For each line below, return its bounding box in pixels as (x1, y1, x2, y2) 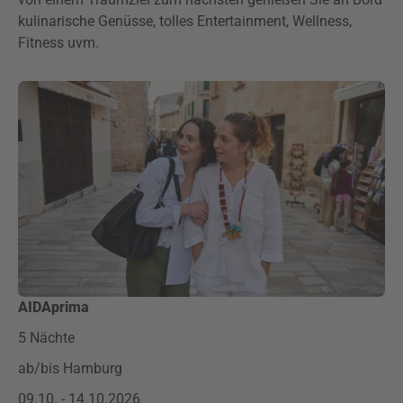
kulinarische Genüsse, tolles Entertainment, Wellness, (18, 13, 352, 30)
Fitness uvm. (18, 34, 99, 51)
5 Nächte (18, 329, 75, 346)
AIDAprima (18, 299, 89, 316)
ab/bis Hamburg (18, 360, 122, 377)
